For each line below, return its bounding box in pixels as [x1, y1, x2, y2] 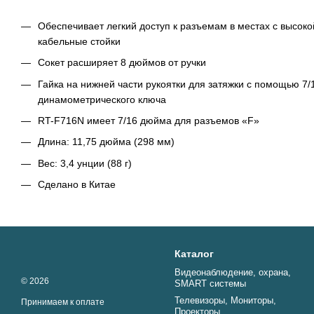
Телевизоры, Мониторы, [175, 295, 276, 306]
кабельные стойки [38, 35, 121, 47]
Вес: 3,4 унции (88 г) [38, 157, 132, 169]
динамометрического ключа [38, 93, 166, 105]
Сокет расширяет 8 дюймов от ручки [38, 57, 206, 69]
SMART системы [175, 278, 246, 289]
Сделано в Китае [38, 179, 116, 191]
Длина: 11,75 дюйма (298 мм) [38, 136, 175, 148]
